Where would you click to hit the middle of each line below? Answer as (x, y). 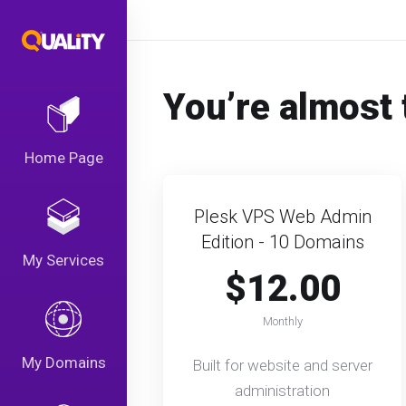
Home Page (63, 158)
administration (282, 391)
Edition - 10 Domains (282, 242)
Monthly (282, 321)
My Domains (63, 362)
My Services (63, 260)
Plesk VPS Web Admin (282, 217)
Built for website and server (282, 365)
